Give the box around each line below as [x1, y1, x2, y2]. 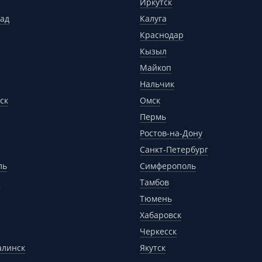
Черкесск [140, 226, 177, 237]
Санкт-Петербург [140, 144, 208, 155]
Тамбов [140, 177, 169, 188]
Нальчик [140, 78, 174, 89]
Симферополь [140, 160, 196, 171]
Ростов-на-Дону [140, 127, 202, 139]
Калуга [140, 13, 167, 24]
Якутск [140, 242, 166, 253]
